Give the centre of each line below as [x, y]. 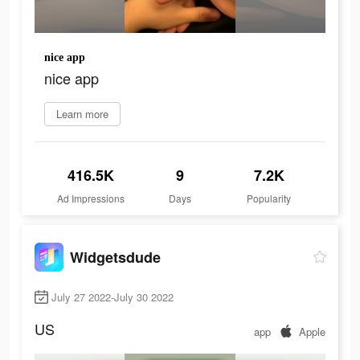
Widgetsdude [115, 257]
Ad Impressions [91, 198]
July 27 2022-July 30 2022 [112, 297]
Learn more [82, 114]
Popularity [269, 198]
